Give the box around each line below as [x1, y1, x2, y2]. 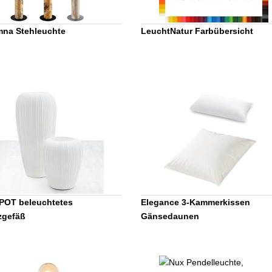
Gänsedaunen [141, 211, 199, 221]
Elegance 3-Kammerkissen [141, 197, 250, 207]
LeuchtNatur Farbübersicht [141, 25, 253, 36]
